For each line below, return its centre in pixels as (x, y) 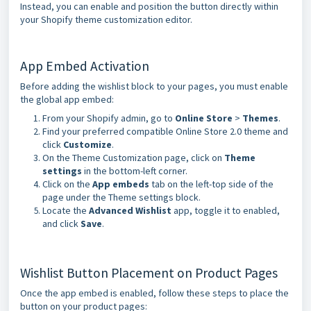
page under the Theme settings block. (121, 197)
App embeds (121, 184)
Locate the (66, 210)
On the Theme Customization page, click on (133, 158)
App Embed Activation (85, 66)
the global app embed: (67, 99)
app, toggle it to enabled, (226, 210)
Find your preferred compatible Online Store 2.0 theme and (165, 131)
